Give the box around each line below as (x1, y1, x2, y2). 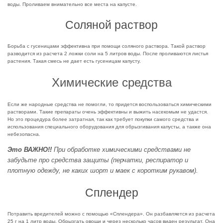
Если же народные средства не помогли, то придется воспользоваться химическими (7, 102, 212, 108)
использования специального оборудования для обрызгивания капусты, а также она (7, 124, 211, 130)
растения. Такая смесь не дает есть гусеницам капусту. (7, 58, 141, 64)
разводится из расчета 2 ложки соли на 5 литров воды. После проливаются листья (7, 51, 208, 57)
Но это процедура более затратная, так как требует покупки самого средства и (7, 116, 199, 122)
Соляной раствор (65, 18, 158, 32)
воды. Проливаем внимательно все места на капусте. (7, 1, 137, 7)
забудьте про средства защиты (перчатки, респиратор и (7, 156, 188, 164)
